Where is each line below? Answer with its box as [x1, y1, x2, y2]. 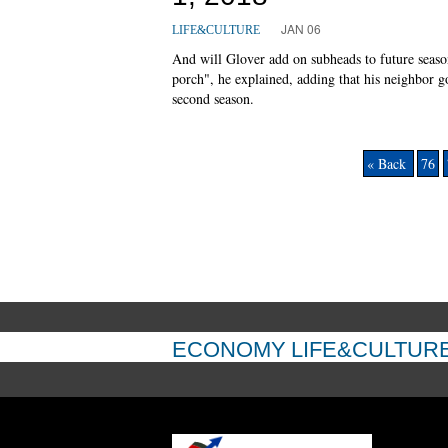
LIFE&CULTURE [172, 22, 260, 37]
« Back [366, 153, 410, 173]
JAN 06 [281, 19, 321, 37]
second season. [172, 88, 254, 108]
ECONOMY [172, 336, 286, 362]
